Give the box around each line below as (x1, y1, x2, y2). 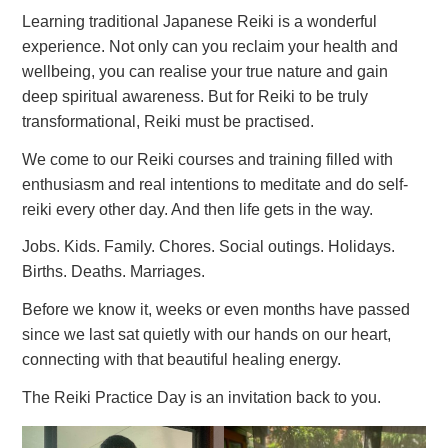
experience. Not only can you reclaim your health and (22, 37, 399, 55)
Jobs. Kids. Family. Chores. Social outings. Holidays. (22, 238, 396, 256)
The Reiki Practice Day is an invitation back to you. (22, 389, 382, 407)
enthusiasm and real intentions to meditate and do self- (22, 175, 409, 193)
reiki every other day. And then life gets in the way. (22, 200, 374, 218)
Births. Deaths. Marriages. (22, 263, 206, 281)
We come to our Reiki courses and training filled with (22, 150, 394, 168)
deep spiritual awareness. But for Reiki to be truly (22, 87, 369, 105)
